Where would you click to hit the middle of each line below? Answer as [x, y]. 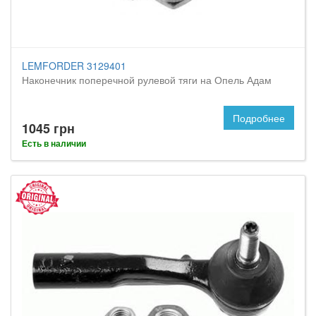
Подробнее [259, 118]
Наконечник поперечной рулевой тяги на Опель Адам [147, 80]
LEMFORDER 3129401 [74, 66]
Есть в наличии [54, 143]
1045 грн [48, 128]
